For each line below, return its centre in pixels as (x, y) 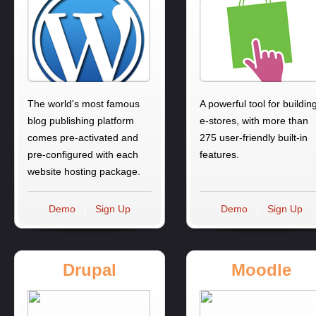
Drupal (90, 270)
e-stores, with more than (254, 121)
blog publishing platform (81, 121)
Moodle (262, 270)
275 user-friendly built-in (254, 138)
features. (219, 155)
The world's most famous (84, 104)
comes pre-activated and (83, 138)
